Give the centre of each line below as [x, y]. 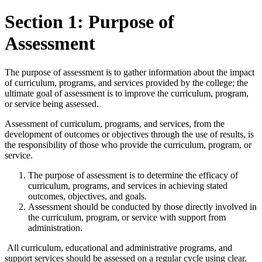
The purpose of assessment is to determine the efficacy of [133, 175]
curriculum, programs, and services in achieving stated [128, 185]
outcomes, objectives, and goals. [87, 196]
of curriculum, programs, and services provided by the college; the [126, 82]
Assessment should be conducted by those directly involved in [142, 206]
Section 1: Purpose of [89, 22]
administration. [55, 227]
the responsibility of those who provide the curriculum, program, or [128, 144]
